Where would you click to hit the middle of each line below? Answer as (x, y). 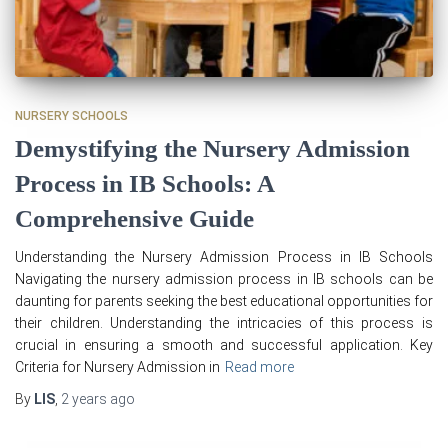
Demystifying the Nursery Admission (212, 148)
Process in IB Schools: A (144, 183)
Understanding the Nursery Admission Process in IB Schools (224, 256)
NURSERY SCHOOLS (71, 115)
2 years (84, 398)
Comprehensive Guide (134, 218)
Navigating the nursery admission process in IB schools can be (224, 278)
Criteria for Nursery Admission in (117, 366)
